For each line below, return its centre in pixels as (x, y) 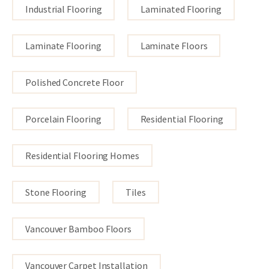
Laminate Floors (174, 46)
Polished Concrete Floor (75, 82)
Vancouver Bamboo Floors (79, 229)
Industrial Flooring (64, 9)
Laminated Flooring (181, 9)
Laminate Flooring (63, 46)
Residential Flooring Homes (82, 156)
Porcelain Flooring (63, 119)
